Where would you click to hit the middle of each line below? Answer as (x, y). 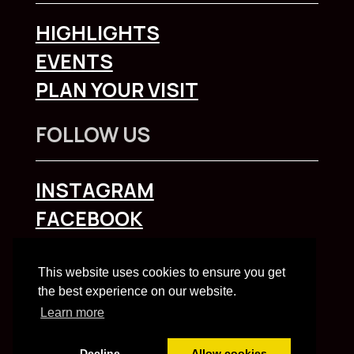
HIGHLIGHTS (97, 33)
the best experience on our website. (137, 292)
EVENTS (74, 61)
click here (232, 255)
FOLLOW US (92, 134)
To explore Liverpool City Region (121, 255)
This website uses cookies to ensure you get (162, 273)
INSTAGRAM (94, 190)
